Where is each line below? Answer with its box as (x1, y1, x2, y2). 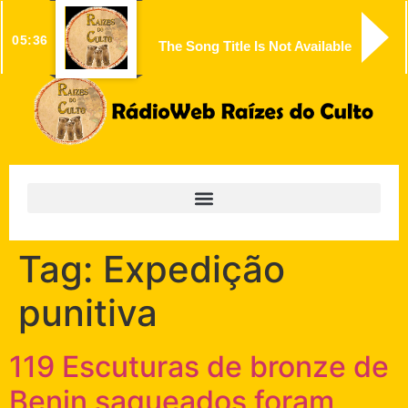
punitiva (18, 291, 158, 336)
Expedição (103, 247, 285, 292)
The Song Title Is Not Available (158, 38, 352, 54)
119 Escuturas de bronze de (9, 349, 389, 385)
